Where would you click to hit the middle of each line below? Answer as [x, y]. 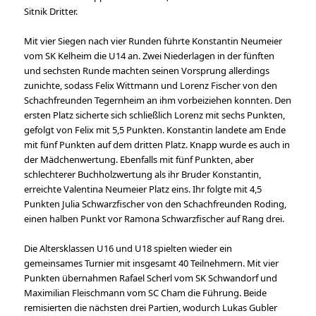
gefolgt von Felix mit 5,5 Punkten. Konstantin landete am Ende [155, 130]
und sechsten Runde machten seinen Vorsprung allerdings [147, 71]
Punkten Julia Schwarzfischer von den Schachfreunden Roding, [156, 204]
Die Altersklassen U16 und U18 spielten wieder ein [128, 249]
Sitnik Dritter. [51, 11]
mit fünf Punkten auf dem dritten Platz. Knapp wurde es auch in [157, 145]
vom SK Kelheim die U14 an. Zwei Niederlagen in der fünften [150, 56]
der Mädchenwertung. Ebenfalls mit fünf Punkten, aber [139, 160]
